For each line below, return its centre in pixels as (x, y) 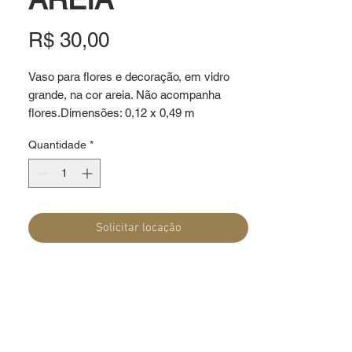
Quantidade (57, 144)
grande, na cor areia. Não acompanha (125, 94)
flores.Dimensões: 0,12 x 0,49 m (112, 112)
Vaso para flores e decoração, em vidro (129, 76)
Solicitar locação (138, 227)
